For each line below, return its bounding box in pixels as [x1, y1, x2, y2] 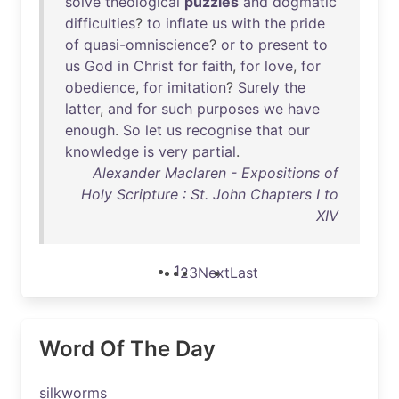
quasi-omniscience [84, 36, 209, 53]
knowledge [65, 142, 139, 160]
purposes [197, 100, 259, 118]
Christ [134, 57, 174, 75]
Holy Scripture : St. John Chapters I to [81, 185, 338, 203]
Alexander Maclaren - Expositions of [93, 164, 338, 182]
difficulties [65, 14, 135, 32]
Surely [238, 78, 280, 96]
